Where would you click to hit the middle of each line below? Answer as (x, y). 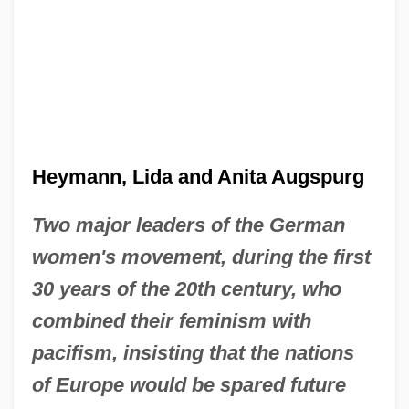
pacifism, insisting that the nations (193, 352)
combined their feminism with (171, 320)
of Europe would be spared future (189, 384)
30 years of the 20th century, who (186, 288)
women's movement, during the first (201, 257)
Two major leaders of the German (188, 225)
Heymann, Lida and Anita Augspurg (198, 176)
